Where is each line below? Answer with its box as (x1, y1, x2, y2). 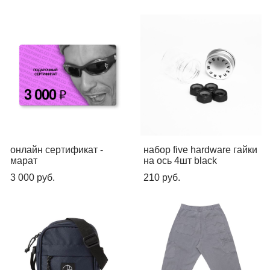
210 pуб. (143, 172, 180, 183)
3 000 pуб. (10, 172, 55, 183)
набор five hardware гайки (143, 144, 257, 155)
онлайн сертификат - (10, 144, 103, 155)
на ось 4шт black (143, 155, 217, 166)
